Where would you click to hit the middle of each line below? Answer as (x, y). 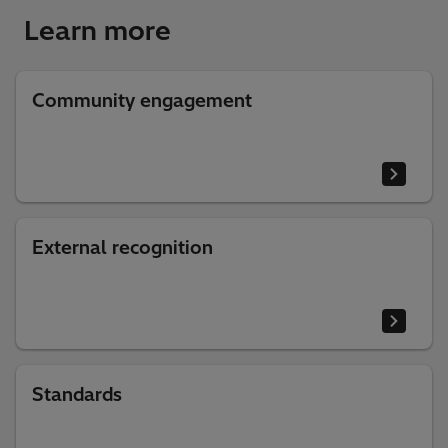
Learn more (97, 30)
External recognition (122, 247)
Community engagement (142, 100)
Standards (77, 394)
